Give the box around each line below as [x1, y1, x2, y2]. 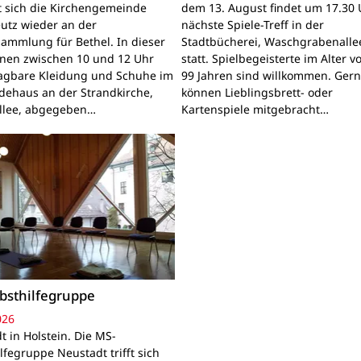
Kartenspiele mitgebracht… [181, 102, 330, 118]
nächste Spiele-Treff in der [181, 17, 325, 33]
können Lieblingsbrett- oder [181, 85, 334, 101]
